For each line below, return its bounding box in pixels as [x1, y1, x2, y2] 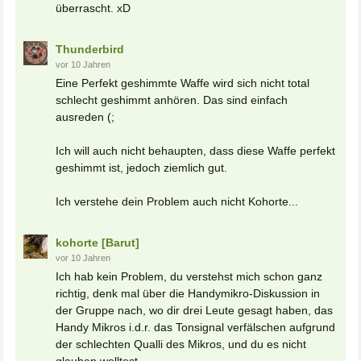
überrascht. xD [56, 2, 131, 15]
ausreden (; [56, 110, 114, 124]
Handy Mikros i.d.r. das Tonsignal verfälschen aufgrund [56, 321, 335, 334]
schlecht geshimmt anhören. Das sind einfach [56, 93, 288, 107]
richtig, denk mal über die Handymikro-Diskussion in [56, 287, 320, 301]
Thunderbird [56, 43, 124, 56]
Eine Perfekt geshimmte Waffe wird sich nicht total [56, 77, 309, 90]
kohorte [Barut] [56, 236, 139, 250]
